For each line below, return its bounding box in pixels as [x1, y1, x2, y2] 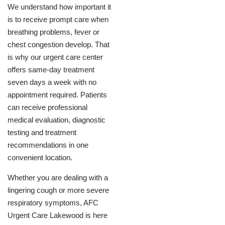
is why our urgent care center [8, 53, 103, 61]
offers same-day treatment [8, 65, 94, 74]
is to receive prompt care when [8, 15, 108, 24]
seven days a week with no [8, 78, 96, 86]
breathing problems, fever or [8, 28, 99, 36]
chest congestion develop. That [8, 40, 109, 49]
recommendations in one [8, 141, 88, 149]
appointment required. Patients [8, 90, 107, 99]
